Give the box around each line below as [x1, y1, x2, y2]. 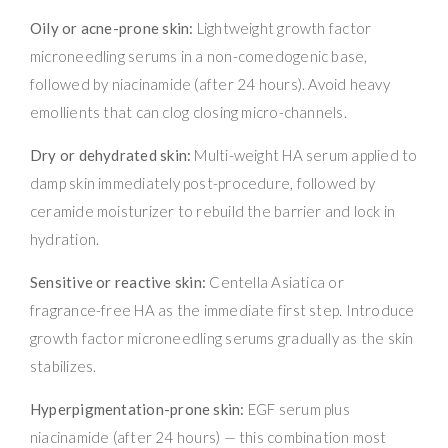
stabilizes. [30, 356, 97, 375]
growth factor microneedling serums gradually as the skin [30, 328, 414, 347]
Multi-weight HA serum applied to [191, 145, 418, 164]
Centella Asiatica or [206, 272, 344, 291]
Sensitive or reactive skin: [30, 272, 207, 291]
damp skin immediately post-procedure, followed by [30, 173, 376, 192]
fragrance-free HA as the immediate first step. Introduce [30, 300, 415, 319]
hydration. [30, 229, 100, 248]
